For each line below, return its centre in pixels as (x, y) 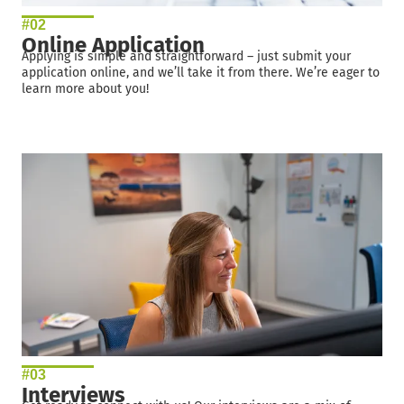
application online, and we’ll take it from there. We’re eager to (201, 72)
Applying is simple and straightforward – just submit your (186, 56)
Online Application (113, 45)
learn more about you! (85, 88)
